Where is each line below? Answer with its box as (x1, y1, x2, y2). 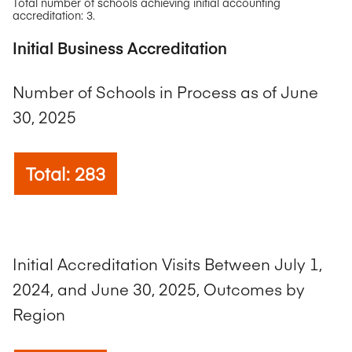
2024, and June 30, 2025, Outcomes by (13, 278, 305, 300)
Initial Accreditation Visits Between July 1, (13, 253, 322, 275)
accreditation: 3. (13, 6, 95, 23)
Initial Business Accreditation (13, 36, 227, 58)
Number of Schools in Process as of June (13, 81, 318, 103)
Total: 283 (26, 160, 105, 185)
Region (13, 303, 65, 325)
